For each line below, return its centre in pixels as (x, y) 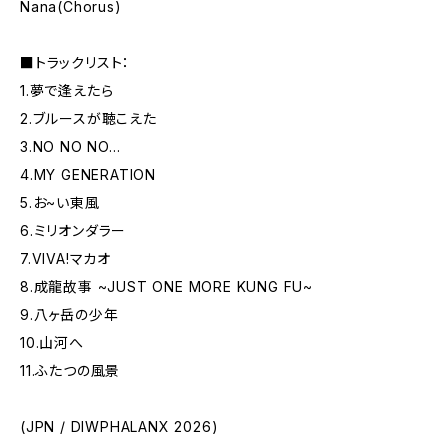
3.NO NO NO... (70, 146)
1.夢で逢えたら (67, 90)
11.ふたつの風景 (70, 370)
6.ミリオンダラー (73, 230)
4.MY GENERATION (88, 174)
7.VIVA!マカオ (65, 258)
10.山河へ (52, 342)
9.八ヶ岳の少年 (69, 314)
